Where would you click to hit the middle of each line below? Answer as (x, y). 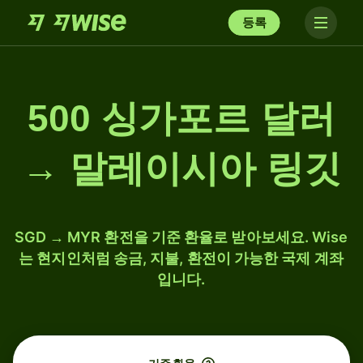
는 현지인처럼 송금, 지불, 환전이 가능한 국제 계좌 (181, 258)
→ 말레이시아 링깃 (181, 169)
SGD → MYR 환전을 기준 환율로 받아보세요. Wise (181, 237)
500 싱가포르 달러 (181, 118)
